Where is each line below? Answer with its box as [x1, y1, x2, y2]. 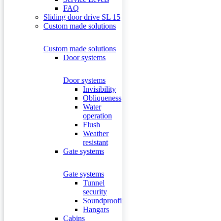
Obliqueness [83, 94, 121, 102]
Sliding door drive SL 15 [43, 13, 120, 21]
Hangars [83, 205, 109, 214]
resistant [83, 138, 108, 147]
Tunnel [83, 179, 105, 187]
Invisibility [83, 85, 116, 93]
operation [83, 111, 112, 120]
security [83, 187, 107, 196]
